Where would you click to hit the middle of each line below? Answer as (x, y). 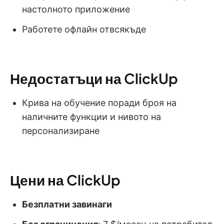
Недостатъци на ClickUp (94, 78)
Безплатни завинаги (67, 204)
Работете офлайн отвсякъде (84, 29)
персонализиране (61, 131)
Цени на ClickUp (65, 180)
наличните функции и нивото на (91, 117)
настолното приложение (76, 9)
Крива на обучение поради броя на (99, 103)
